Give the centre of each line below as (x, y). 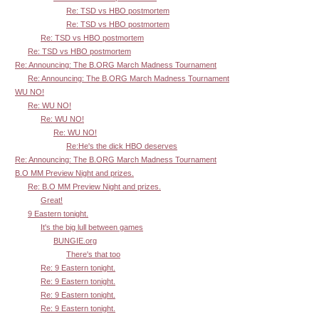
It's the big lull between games (92, 227)
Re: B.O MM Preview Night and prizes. (94, 186)
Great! (52, 200)
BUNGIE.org (75, 240)
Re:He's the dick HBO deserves (122, 146)
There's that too (93, 254)
